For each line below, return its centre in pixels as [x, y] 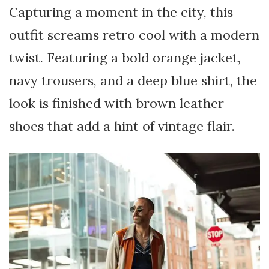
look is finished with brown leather [116, 112]
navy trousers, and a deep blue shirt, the [133, 89]
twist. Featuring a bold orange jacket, [125, 66]
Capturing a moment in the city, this [121, 21]
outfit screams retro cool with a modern [134, 44]
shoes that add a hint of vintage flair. [122, 135]
